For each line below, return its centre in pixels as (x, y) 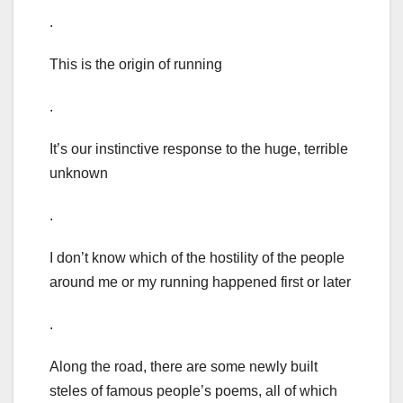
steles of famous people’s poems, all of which (193, 391)
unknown (79, 174)
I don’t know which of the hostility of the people (197, 258)
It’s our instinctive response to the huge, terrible (199, 149)
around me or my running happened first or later (200, 282)
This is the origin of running (136, 65)
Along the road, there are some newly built (184, 367)
